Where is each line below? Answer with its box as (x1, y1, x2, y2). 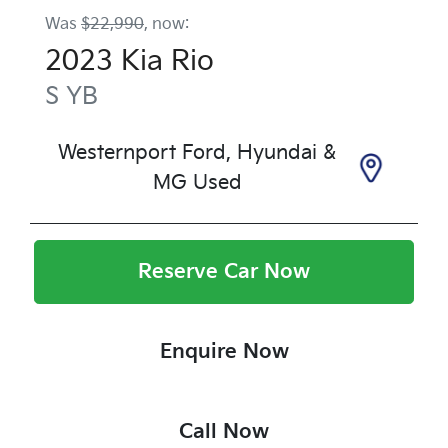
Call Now (179, 419, 269, 444)
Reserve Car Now (138, 259, 310, 284)
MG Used (152, 170, 242, 195)
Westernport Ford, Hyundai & (58, 140, 336, 165)
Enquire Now (159, 339, 289, 364)
